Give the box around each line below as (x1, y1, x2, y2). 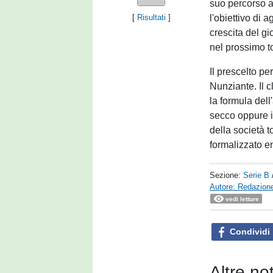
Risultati (136, 13, 166, 23)
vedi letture (225, 196, 260, 202)
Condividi (227, 226, 270, 236)
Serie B (243, 171, 270, 180)
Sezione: (210, 171, 244, 180)
